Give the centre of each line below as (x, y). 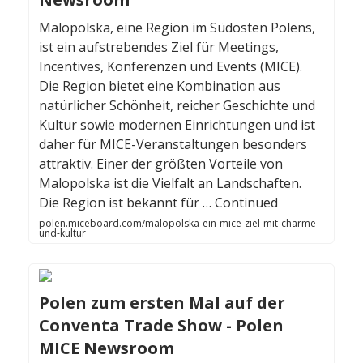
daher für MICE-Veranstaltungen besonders (173, 145)
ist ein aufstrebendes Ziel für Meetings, (159, 47)
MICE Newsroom (107, 348)
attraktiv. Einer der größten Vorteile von (161, 164)
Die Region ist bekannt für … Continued (158, 203)
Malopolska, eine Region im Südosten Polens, (177, 28)
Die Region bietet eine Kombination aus (160, 86)
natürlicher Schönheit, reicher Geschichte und (177, 106)
